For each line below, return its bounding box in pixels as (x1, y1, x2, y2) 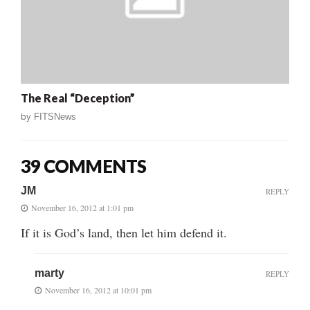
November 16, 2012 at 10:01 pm (45, 284, 152, 296)
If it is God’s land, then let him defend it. (21, 224, 227, 241)
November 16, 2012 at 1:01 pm (31, 202, 134, 214)
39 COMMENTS (21, 155, 147, 178)
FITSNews (34, 111, 76, 122)
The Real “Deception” (21, 91, 135, 105)
